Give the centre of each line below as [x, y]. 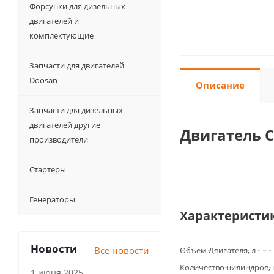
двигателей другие [65, 125]
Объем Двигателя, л [218, 250]
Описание [220, 85]
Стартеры [48, 169]
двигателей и [54, 21]
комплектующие [61, 35]
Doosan [43, 80]
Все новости [122, 250]
